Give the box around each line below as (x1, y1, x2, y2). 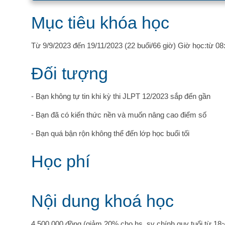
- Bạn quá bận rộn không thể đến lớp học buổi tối (31, 129, 189, 138)
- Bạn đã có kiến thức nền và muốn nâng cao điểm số (31, 110, 206, 119)
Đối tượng (31, 64, 108, 83)
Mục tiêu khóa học (31, 13, 169, 32)
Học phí (31, 152, 90, 171)
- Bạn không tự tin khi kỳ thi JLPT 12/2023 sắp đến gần (31, 92, 210, 100)
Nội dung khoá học (31, 191, 174, 210)
